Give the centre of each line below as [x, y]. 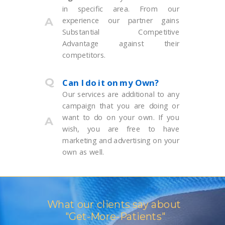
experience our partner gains [121, 20]
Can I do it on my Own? [111, 82]
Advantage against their [121, 43]
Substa [74, 32]
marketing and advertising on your [121, 140]
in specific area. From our [121, 9]
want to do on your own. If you [121, 117]
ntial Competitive [133, 32]
